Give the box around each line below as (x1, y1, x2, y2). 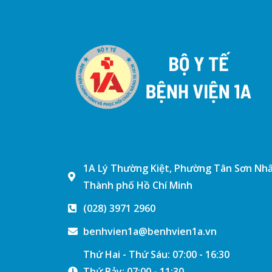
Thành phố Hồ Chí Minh (83, 178, 192, 192)
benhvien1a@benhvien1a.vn (83, 224, 217, 238)
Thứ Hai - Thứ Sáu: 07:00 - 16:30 (83, 247, 229, 261)
